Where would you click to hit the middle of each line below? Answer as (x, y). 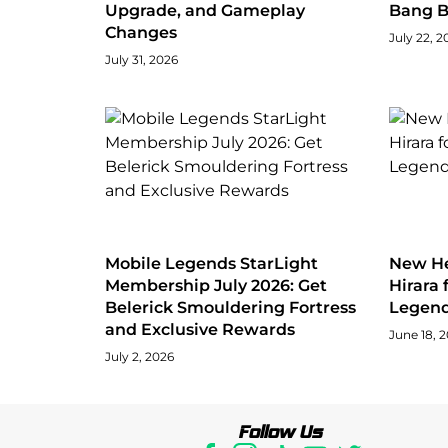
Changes (141, 32)
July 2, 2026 (139, 356)
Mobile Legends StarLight (211, 263)
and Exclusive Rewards (200, 329)
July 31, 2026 (141, 59)
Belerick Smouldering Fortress (230, 307)
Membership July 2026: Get (216, 285)
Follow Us (279, 431)
